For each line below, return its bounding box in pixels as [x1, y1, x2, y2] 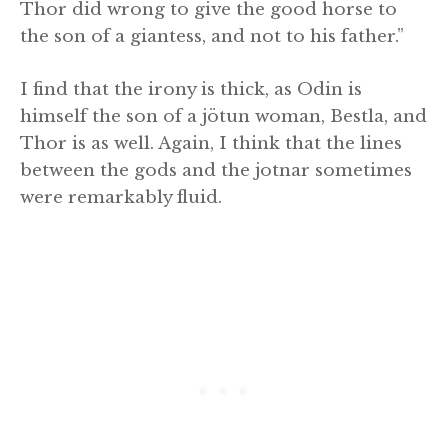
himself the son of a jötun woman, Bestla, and [20, 105, 427, 127]
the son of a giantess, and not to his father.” [20, 26, 404, 48]
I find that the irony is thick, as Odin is [20, 78, 362, 100]
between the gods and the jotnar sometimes [20, 159, 412, 181]
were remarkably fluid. [20, 186, 222, 208]
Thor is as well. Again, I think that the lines [20, 132, 402, 154]
